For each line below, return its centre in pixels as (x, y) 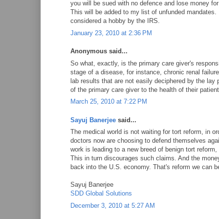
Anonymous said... (99, 51)
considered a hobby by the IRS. (115, 21)
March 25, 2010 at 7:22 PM (109, 101)
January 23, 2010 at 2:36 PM (111, 33)
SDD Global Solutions (101, 193)
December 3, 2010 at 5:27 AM (113, 205)
